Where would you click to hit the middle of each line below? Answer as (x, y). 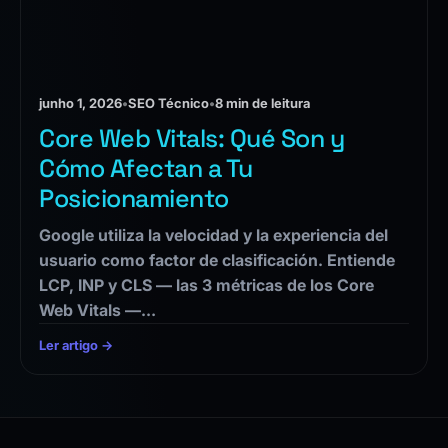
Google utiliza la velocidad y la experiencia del (213, 235)
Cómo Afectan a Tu (146, 168)
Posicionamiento (134, 198)
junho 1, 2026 (80, 103)
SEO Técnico (168, 103)
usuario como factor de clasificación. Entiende (217, 260)
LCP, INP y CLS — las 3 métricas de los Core (206, 285)
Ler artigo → (76, 346)
